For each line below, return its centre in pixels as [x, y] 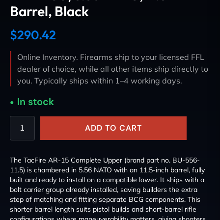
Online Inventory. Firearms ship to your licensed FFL [111, 57]
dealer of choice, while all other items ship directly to [113, 69]
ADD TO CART [113, 128]
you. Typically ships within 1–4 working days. [100, 81]
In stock [36, 102]
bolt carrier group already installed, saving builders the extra [104, 189]
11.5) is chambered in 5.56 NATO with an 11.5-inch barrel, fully [107, 170]
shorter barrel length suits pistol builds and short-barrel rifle [103, 209]
